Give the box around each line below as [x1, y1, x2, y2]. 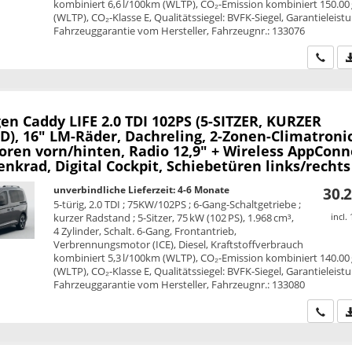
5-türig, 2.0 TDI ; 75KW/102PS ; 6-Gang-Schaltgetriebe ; [53, 196, 302, 211]
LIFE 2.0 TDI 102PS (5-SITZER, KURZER [68, 111, 321, 130]
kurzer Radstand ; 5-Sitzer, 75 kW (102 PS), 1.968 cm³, [53, 210, 295, 225]
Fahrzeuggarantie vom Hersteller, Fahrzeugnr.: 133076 [53, 23, 306, 38]
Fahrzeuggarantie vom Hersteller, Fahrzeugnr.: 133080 [53, 277, 306, 291]
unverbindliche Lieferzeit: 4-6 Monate [53, 182, 230, 196]
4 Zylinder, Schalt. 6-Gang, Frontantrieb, [53, 223, 237, 238]
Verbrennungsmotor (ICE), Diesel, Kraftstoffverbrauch [53, 236, 304, 251]
